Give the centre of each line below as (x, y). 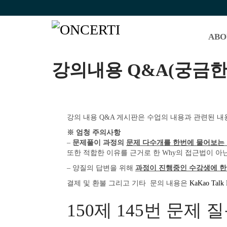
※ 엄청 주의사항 (94, 133)
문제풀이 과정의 (99, 143)
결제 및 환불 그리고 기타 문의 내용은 (128, 183)
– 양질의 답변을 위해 (101, 168)
